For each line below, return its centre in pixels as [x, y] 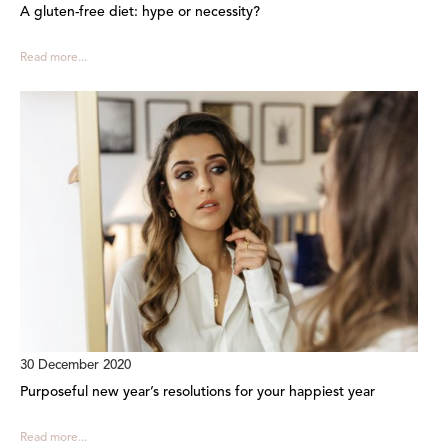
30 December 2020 [75, 366]
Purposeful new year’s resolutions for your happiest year [197, 392]
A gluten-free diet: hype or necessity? [140, 11]
